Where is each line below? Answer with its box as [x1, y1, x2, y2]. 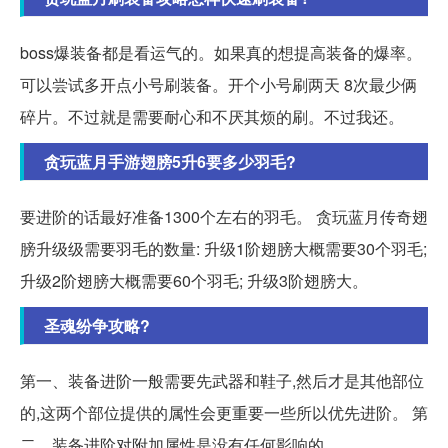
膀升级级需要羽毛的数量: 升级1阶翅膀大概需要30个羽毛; [20, 236, 427, 260]
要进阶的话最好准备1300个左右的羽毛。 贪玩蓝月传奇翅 [20, 204, 428, 228]
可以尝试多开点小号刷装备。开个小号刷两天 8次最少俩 [20, 72, 417, 96]
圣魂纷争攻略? [44, 313, 150, 337]
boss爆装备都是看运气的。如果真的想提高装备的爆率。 [20, 40, 422, 64]
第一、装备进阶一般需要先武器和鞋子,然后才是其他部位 [20, 368, 424, 392]
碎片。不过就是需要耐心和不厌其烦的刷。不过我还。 [20, 104, 404, 128]
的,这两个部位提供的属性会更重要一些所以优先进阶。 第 [20, 400, 428, 424]
